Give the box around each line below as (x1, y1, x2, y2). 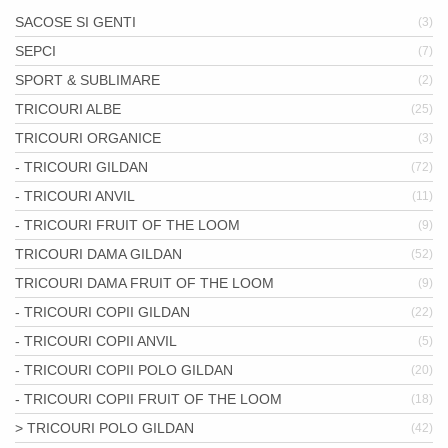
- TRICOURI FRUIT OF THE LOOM (15, 217, 240, 233)
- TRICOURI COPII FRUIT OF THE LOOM (15, 391, 282, 407)
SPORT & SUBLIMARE (15, 72, 160, 88)
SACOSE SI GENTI (15, 14, 136, 30)
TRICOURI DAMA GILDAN (15, 246, 182, 262)
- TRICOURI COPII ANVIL (15, 333, 177, 349)
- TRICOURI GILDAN (15, 159, 148, 175)
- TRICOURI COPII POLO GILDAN (15, 362, 233, 378)
